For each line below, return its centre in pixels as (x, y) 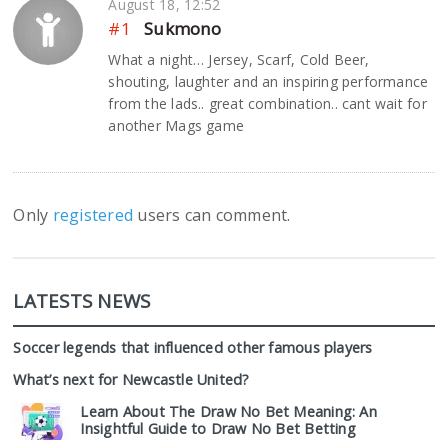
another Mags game (176, 126)
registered (95, 215)
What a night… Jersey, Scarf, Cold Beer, (239, 60)
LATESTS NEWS (82, 301)
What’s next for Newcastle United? (131, 380)
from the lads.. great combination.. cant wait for (267, 104)
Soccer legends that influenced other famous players (193, 348)
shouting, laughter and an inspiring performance (268, 82)
